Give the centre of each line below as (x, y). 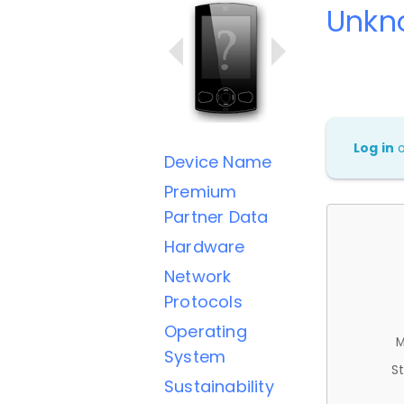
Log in (374, 147)
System (195, 357)
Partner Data (216, 217)
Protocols (203, 302)
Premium (201, 192)
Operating (206, 331)
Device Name (218, 162)
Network (198, 276)
